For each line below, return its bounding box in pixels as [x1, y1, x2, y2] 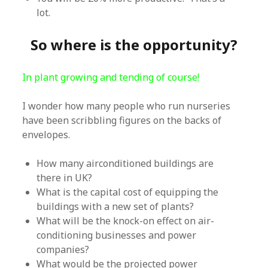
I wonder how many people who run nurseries [22, 99, 231, 112]
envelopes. [22, 128, 71, 141]
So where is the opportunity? [31, 35, 237, 54]
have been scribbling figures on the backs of [22, 114, 222, 127]
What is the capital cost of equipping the [36, 185, 219, 199]
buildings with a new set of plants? [36, 200, 194, 213]
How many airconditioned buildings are [36, 157, 214, 170]
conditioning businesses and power [36, 229, 197, 242]
